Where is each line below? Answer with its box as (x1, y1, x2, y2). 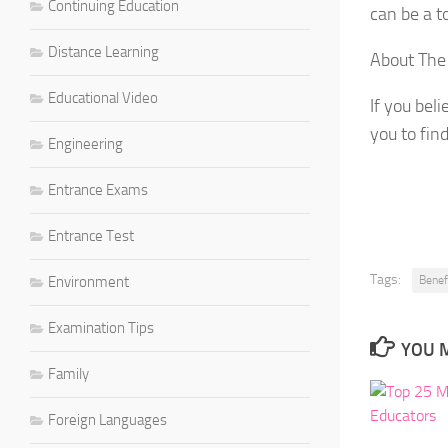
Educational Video (48, 88, 158, 107)
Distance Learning (48, 42, 159, 61)
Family (48, 364, 89, 383)
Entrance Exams (48, 180, 148, 199)
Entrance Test (48, 226, 134, 245)
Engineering (48, 134, 123, 153)
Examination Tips (48, 318, 154, 337)
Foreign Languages (48, 410, 167, 429)
